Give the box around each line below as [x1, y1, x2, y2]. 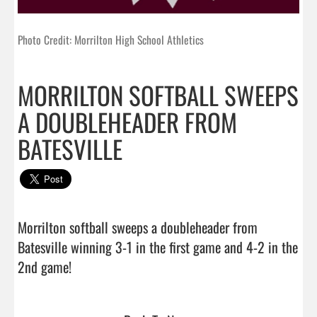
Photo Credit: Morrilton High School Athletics [18, 30, 204, 48]
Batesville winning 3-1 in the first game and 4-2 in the [18, 236, 298, 258]
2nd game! [18, 255, 185, 277]
